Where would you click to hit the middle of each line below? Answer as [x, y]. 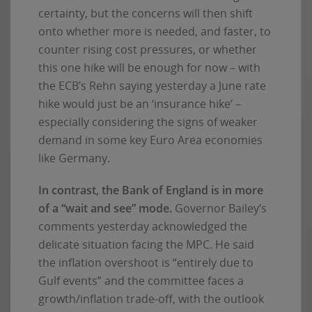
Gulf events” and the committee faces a [141, 280]
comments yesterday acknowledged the [143, 226]
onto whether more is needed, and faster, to [155, 31]
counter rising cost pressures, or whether [148, 49]
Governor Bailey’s [219, 208]
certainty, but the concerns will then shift [146, 13]
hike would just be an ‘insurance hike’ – [140, 103]
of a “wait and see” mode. [105, 208]
